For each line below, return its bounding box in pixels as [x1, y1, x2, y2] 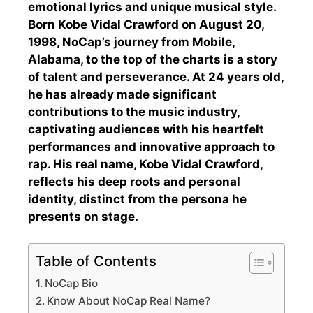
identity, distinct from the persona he [28, 191, 247, 206]
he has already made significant [28, 87, 217, 101]
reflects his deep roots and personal [28, 174, 240, 189]
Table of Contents [36, 252, 156, 270]
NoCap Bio [45, 277, 99, 291]
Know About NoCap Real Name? [47, 294, 211, 308]
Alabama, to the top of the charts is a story [28, 52, 277, 66]
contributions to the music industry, [28, 104, 240, 119]
